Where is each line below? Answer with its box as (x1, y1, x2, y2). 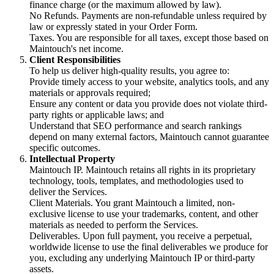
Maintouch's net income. (29, 43, 124, 54)
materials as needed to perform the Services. (29, 219, 198, 230)
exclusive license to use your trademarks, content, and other (29, 208, 258, 219)
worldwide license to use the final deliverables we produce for (29, 241, 268, 252)
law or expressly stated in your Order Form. (29, 21, 198, 32)
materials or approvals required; (29, 87, 150, 98)
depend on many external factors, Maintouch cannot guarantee (29, 131, 269, 142)
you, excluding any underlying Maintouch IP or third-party (29, 252, 255, 263)
